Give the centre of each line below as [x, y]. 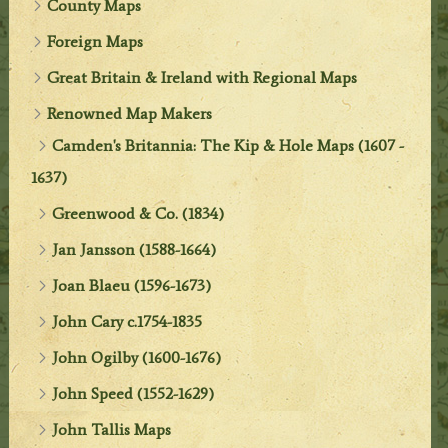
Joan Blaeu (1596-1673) [132, 285]
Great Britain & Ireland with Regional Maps [202, 77]
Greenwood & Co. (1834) [138, 213]
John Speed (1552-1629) [133, 393]
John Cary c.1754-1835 [127, 321]
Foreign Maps [95, 41]
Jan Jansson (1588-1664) [134, 249]
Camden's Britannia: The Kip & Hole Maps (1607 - [228, 145]
